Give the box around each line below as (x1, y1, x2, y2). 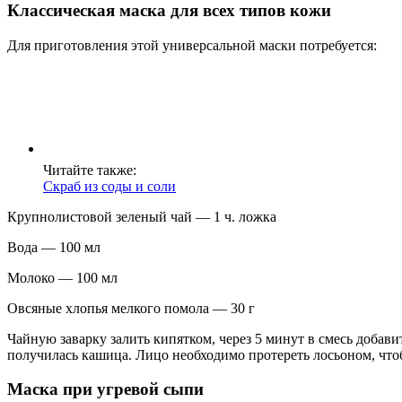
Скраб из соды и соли (43, 178, 176, 194)
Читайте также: (43, 162, 136, 178)
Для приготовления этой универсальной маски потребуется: (7, 37, 377, 53)
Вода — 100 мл (7, 239, 100, 255)
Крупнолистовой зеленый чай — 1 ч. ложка (7, 208, 276, 224)
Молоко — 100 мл (7, 269, 118, 285)
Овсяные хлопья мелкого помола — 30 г (7, 300, 255, 316)
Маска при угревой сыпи (7, 380, 204, 399)
